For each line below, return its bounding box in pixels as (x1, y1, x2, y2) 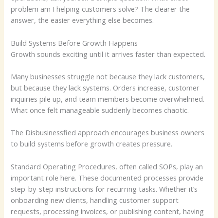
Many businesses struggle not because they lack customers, (11, 72, 205, 82)
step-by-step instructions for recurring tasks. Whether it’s (11, 183, 198, 194)
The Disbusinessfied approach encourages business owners (11, 127, 205, 138)
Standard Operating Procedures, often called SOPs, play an (11, 161, 203, 171)
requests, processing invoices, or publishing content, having (11, 206, 204, 216)
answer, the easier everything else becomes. (11, 15, 154, 25)
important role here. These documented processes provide (11, 172, 204, 182)
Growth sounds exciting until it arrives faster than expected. (11, 49, 206, 59)
